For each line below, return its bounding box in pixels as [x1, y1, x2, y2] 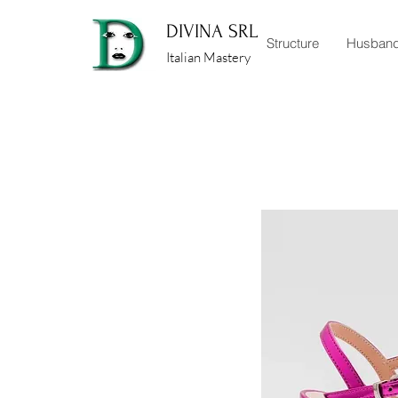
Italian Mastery [166, 49, 251, 66]
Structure [267, 35, 319, 52]
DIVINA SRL [166, 20, 258, 42]
